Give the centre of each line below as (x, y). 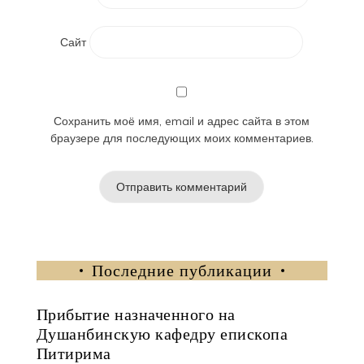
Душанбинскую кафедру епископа (162, 334)
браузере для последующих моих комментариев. (182, 138)
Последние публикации (182, 271)
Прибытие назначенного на (136, 314)
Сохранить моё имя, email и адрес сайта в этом (182, 121)
